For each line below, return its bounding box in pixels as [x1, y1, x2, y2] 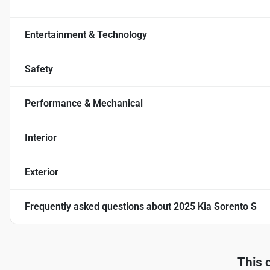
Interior [25, 132, 57, 144]
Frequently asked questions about [25, 201, 174, 213]
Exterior [25, 166, 58, 178]
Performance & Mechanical [25, 98, 143, 110]
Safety [25, 63, 53, 75]
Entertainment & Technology [25, 29, 147, 41]
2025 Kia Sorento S [174, 201, 257, 213]
